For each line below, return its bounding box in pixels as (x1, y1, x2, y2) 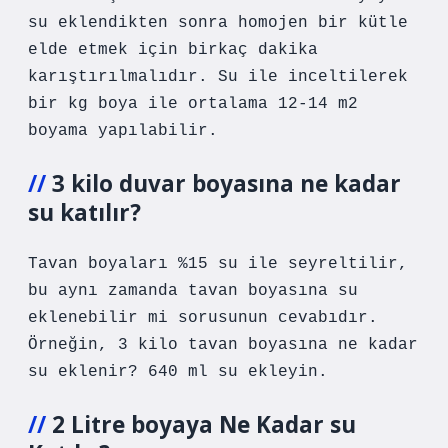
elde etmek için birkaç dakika (28, 41, 318, 59)
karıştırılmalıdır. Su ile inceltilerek (28, 68, 408, 86)
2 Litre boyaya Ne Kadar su (52, 409, 356, 440)
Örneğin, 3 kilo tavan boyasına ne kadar (28, 336, 418, 354)
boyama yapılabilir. (28, 122, 218, 140)
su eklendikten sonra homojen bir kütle (28, 14, 408, 32)
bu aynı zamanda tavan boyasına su (28, 282, 358, 300)
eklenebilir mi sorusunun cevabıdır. (28, 309, 378, 327)
